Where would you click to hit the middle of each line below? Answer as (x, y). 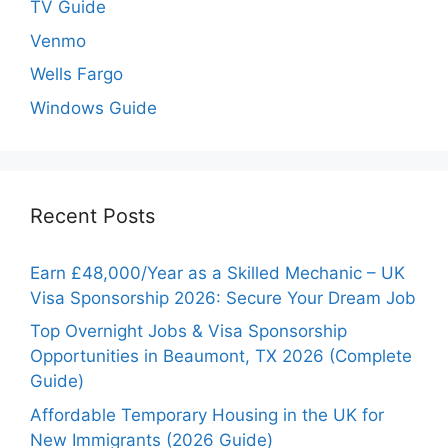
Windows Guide (93, 107)
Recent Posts (92, 215)
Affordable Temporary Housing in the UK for (207, 414)
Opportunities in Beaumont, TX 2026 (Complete (221, 356)
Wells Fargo (76, 74)
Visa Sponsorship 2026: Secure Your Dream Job (223, 297)
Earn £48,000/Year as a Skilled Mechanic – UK (217, 272)
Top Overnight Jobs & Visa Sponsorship (188, 331)
